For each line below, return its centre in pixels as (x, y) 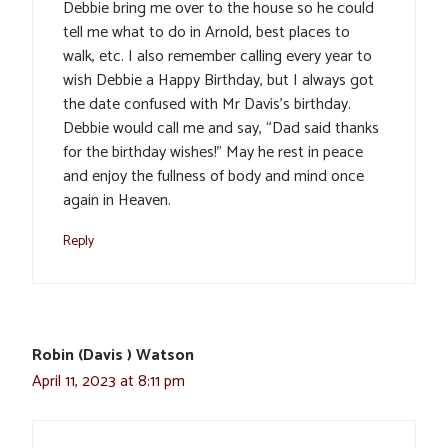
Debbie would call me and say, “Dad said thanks (221, 129)
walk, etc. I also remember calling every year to (217, 57)
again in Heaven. (117, 201)
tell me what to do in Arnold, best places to (206, 33)
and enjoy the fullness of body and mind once (213, 177)
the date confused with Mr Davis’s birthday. (207, 105)
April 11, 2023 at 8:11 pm (108, 382)
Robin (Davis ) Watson (113, 356)
